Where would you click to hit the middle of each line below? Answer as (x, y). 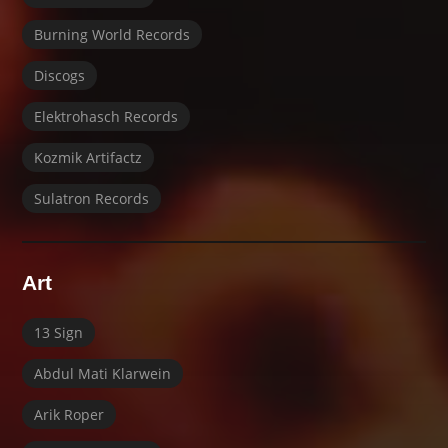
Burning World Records (112, 34)
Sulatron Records (92, 198)
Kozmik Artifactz (88, 157)
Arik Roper (69, 414)
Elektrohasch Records (106, 116)
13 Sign (59, 332)
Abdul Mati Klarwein (103, 373)
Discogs (60, 75)
